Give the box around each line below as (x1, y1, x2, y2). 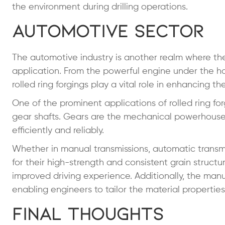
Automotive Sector (12, 19, 204, 41)
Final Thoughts (12, 202, 164, 223)
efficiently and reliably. (12, 126, 109, 135)
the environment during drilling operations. (12, 2, 188, 12)
